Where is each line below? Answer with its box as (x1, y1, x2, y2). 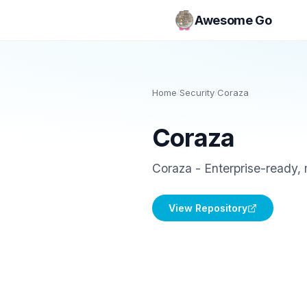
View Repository (169, 202, 247, 214)
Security (180, 87, 214, 98)
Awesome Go (195, 12, 272, 27)
